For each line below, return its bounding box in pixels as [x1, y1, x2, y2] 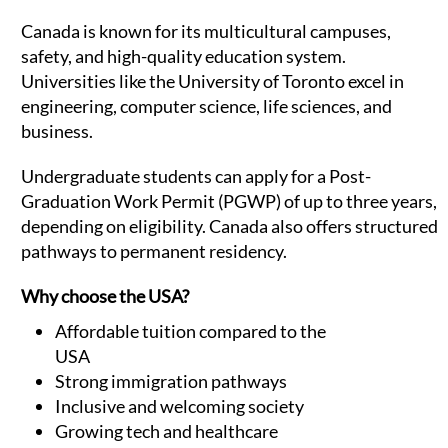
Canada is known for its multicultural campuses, [21, 20, 391, 43]
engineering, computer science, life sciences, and [21, 95, 392, 118]
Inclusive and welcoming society [55, 395, 304, 418]
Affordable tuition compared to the [55, 320, 326, 343]
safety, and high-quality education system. [21, 45, 346, 68]
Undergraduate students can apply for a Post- [21, 165, 371, 188]
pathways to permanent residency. [21, 240, 287, 263]
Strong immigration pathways [55, 370, 287, 393]
